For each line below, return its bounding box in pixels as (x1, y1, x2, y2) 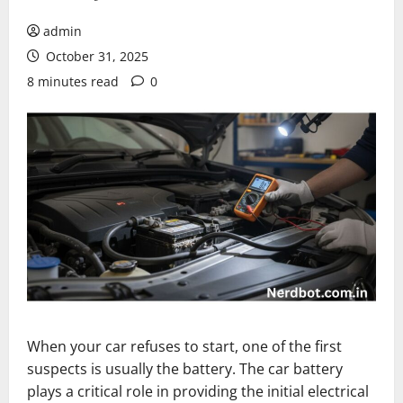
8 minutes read (27, 73, 119, 90)
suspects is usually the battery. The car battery (27, 359, 343, 380)
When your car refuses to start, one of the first (27, 336, 342, 357)
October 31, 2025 (42, 48, 148, 65)
